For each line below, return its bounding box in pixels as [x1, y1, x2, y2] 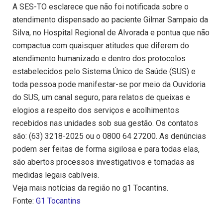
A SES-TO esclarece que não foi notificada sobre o [12, 2, 189, 12]
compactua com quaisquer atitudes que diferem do [12, 41, 189, 51]
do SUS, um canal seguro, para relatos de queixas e [12, 93, 190, 103]
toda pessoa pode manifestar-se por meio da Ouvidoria [12, 80, 206, 90]
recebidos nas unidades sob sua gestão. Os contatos [12, 118, 198, 128]
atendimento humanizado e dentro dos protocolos [12, 54, 186, 64]
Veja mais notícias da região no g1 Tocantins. [12, 183, 168, 193]
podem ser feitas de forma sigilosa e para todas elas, [12, 144, 200, 154]
